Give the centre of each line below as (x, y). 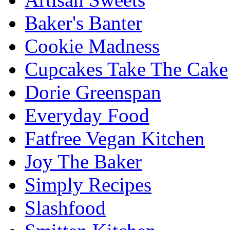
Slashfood (65, 208)
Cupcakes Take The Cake (126, 69)
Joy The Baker (83, 162)
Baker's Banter (83, 23)
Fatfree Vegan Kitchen (115, 139)
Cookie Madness (92, 46)
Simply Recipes (88, 185)
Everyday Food (87, 116)
